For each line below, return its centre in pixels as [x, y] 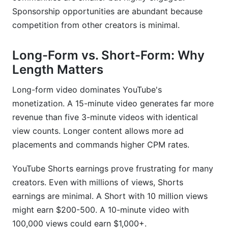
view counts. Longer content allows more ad [98, 131]
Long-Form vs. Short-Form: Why [108, 55]
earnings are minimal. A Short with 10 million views [110, 196]
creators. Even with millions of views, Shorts [98, 182]
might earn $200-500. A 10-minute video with [101, 210]
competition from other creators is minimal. [96, 25]
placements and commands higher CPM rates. [101, 145]
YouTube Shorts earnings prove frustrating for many [113, 168]
